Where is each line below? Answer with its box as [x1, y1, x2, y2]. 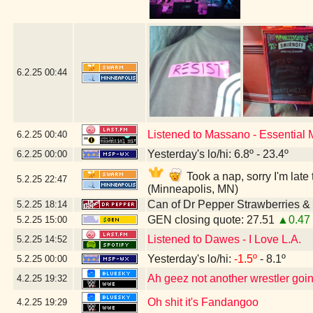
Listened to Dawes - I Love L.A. [147, 233, 301, 245]
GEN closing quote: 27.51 [147, 214, 277, 226]
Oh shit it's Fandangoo [147, 296, 259, 308]
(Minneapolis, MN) [147, 183, 238, 195]
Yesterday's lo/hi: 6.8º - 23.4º [147, 148, 289, 160]
